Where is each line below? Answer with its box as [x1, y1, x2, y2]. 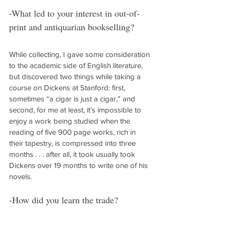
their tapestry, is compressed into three [9, 139, 138, 147]
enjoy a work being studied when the [9, 117, 132, 125]
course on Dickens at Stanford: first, [9, 83, 127, 92]
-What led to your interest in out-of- [9, 7, 140, 19]
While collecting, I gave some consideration [9, 50, 152, 59]
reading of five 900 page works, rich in [9, 128, 138, 136]
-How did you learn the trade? [9, 194, 118, 206]
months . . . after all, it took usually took [9, 150, 137, 158]
